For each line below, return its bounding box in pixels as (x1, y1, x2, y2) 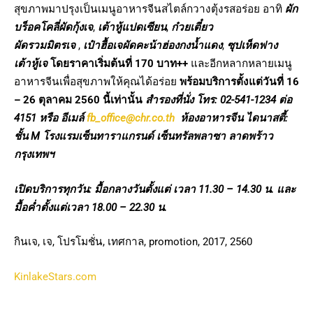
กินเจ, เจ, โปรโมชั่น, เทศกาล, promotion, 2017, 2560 (14, 235, 252, 249)
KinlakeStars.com (14, 270, 96, 284)
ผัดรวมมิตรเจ (14, 39, 78, 52)
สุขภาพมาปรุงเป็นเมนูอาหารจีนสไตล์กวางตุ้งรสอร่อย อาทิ (14, 3, 285, 16)
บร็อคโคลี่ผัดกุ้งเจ (14, 21, 93, 34)
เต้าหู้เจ (14, 57, 48, 71)
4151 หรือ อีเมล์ (14, 112, 87, 125)
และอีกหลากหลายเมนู (191, 57, 292, 71)
